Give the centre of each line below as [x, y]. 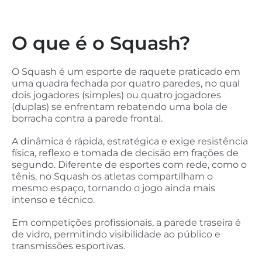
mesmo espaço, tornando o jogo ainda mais [113, 188]
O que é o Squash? [101, 43]
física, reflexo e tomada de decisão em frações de [125, 153]
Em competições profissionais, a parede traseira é [126, 223]
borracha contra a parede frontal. [87, 118]
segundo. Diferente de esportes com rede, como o [129, 165]
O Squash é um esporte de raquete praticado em [126, 71]
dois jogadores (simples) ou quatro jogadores [116, 95]
